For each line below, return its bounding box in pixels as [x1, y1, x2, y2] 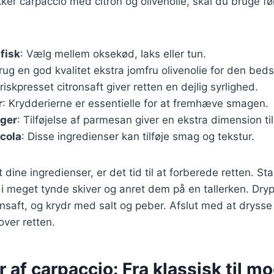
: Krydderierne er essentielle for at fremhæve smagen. [2, 97, 268, 109]
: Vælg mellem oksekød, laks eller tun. [20, 47, 206, 60]
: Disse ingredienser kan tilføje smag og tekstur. [21, 130, 254, 143]
